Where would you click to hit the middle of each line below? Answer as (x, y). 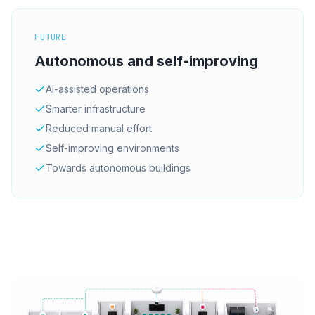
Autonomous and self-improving (146, 61)
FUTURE (51, 37)
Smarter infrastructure (96, 108)
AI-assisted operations (97, 89)
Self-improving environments (112, 148)
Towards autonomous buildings (118, 167)
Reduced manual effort (99, 128)
